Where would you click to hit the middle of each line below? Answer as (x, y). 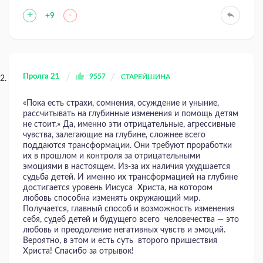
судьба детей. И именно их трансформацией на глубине (130, 177)
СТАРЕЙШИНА (146, 77)
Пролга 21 (41, 77)
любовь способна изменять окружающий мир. (112, 198)
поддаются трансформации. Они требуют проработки (127, 146)
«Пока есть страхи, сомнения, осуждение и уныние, (121, 103)
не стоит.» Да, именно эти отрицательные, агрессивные (129, 124)
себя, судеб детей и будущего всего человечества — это (131, 220)
